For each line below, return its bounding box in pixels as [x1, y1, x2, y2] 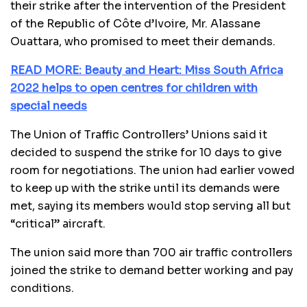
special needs [10, 98, 87, 113]
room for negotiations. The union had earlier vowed [10, 162, 295, 177]
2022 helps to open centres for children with [10, 80, 258, 95]
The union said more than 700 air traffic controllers [10, 245, 293, 260]
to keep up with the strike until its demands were [10, 180, 280, 195]
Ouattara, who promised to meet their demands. [10, 34, 275, 49]
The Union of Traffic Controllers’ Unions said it [10, 127, 267, 142]
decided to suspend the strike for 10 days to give [10, 145, 282, 160]
